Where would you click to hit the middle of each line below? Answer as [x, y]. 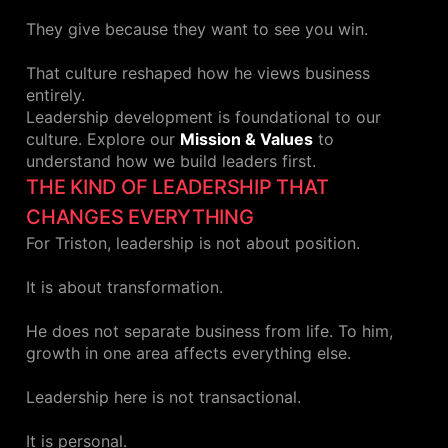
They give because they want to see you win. [197, 29]
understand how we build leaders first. [171, 161]
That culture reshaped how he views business [198, 73]
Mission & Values [246, 139]
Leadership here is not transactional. [163, 397]
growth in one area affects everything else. [188, 353]
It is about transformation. [124, 287]
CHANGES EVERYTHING [140, 217]
